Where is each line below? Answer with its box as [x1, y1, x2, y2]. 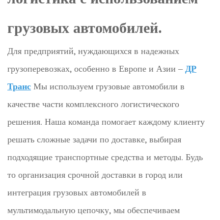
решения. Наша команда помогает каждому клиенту [7, 115, 205, 127]
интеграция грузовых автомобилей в [7, 186, 146, 198]
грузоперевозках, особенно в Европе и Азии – [7, 62, 185, 74]
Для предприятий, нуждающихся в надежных [7, 45, 179, 56]
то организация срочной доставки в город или [7, 168, 183, 180]
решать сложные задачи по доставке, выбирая [7, 133, 181, 145]
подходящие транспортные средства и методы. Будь [7, 151, 203, 163]
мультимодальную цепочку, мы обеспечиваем [7, 204, 180, 216]
